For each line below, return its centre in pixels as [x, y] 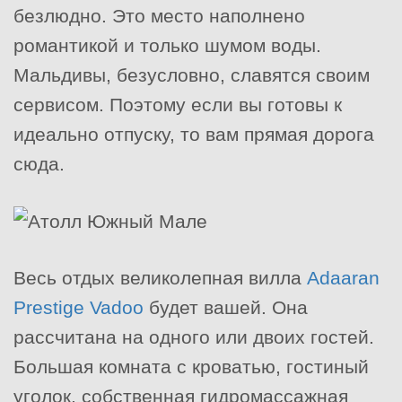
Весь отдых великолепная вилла [160, 278]
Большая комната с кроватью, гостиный [191, 367]
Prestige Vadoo [79, 308]
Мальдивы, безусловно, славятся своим [192, 74]
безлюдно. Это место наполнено [159, 15]
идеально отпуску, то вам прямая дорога [194, 134]
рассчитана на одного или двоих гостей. [194, 337]
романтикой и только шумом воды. [167, 45]
